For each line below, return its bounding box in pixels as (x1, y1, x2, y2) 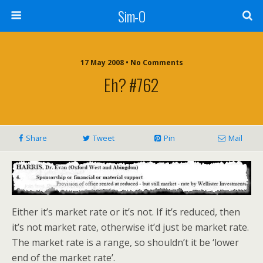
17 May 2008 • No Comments (80, 58, 183, 68)
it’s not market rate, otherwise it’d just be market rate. (12, 221, 249, 234)
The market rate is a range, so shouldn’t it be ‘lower (12, 236, 239, 249)
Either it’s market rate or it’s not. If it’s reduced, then (12, 205, 240, 219)
